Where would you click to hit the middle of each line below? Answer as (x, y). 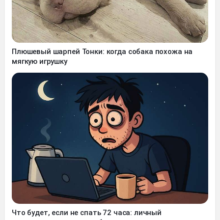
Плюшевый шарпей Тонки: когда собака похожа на (102, 52)
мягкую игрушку (40, 62)
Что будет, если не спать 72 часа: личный (87, 212)
